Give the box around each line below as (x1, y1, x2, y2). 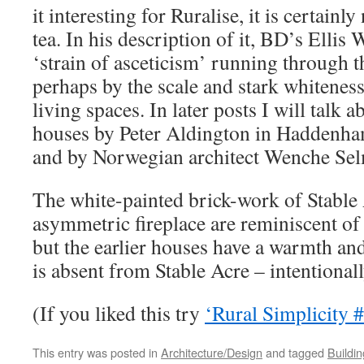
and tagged (262, 344, 327, 361)
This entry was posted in (32, 344, 161, 361)
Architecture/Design (161, 344, 262, 361)
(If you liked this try (32, 299, 205, 327)
